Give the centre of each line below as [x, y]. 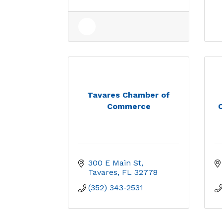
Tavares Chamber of [129, 95]
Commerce [129, 106]
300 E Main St [115, 163]
